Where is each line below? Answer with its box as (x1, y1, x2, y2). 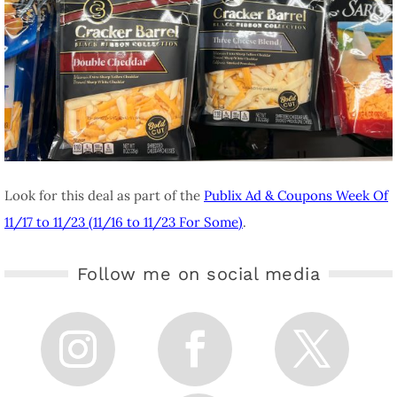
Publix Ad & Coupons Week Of (204, 187, 388, 205)
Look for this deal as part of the (4, 187, 204, 205)
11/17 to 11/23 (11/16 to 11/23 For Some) (4, 214, 243, 231)
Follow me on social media (76, 263, 321, 285)
